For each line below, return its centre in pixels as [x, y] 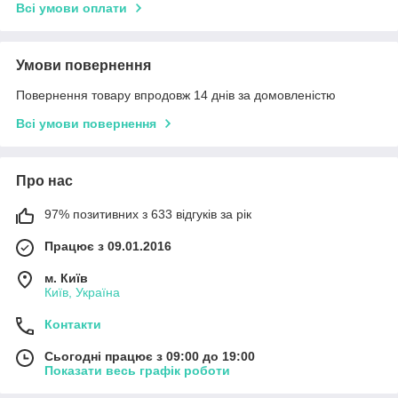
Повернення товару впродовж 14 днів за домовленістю [176, 96]
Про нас [44, 181]
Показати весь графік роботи [137, 371]
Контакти [73, 325]
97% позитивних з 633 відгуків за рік [148, 215]
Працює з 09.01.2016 [108, 247]
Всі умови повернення [86, 124]
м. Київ [66, 279]
